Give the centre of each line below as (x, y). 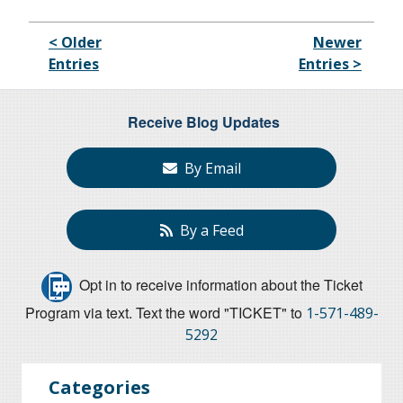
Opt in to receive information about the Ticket (217, 285)
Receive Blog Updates (204, 122)
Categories (99, 388)
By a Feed (208, 230)
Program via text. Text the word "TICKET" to (165, 313)
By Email (209, 168)
